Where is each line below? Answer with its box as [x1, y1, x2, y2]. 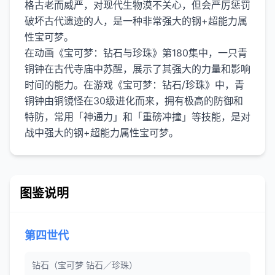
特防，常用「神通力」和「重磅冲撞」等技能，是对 [25, 110, 250, 123]
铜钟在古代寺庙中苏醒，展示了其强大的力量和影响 [25, 63, 250, 75]
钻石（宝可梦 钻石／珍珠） [32, 260, 137, 270]
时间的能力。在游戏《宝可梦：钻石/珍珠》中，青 [25, 79, 244, 91]
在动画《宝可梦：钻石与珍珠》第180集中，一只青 [25, 47, 247, 59]
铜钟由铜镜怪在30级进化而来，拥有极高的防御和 [25, 95, 243, 107]
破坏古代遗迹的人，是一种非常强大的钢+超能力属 [25, 15, 247, 27]
